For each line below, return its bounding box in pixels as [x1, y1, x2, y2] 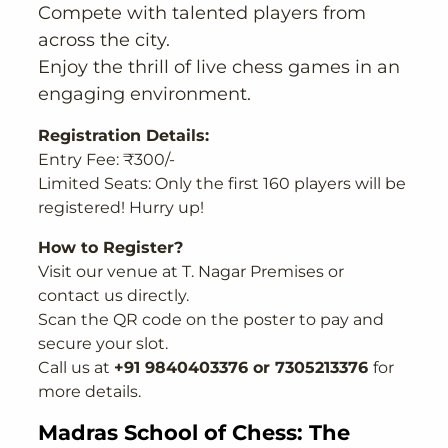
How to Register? [38, 238, 184, 258]
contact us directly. [38, 286, 190, 306]
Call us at [38, 358, 115, 378]
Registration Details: [38, 126, 210, 146]
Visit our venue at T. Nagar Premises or [38, 262, 345, 282]
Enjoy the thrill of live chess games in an [38, 56, 401, 79]
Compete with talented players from [38, 2, 367, 25]
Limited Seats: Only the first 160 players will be [38, 174, 407, 194]
